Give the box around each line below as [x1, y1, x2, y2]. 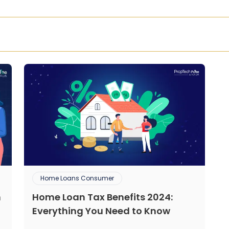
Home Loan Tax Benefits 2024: [32, 191, 173, 204]
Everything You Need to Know [32, 204, 170, 218]
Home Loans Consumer [40, 174, 114, 183]
